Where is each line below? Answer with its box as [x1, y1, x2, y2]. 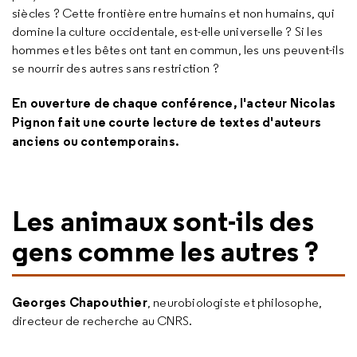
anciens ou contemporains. [12, 133, 179, 149]
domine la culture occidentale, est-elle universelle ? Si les [12, 24, 324, 39]
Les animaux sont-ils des [12, 202, 314, 239]
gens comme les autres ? [12, 233, 320, 269]
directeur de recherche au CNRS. [12, 313, 193, 328]
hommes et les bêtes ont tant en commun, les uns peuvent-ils [12, 42, 344, 57]
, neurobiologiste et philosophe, [147, 295, 323, 310]
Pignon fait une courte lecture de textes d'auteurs [12, 114, 322, 130]
